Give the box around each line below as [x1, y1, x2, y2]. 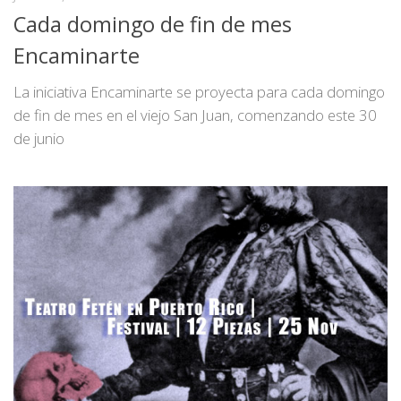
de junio [13, 127, 64, 149]
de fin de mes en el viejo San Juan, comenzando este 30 [13, 104, 377, 125]
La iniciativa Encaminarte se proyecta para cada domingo [13, 81, 385, 102]
